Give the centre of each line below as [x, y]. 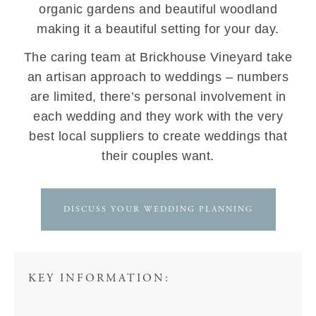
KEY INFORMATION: [99, 278]
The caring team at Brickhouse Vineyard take [158, 57]
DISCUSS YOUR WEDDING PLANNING [158, 209]
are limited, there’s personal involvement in [158, 97]
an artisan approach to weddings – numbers [158, 77]
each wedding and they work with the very [158, 116]
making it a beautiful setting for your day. [158, 29]
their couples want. [158, 156]
